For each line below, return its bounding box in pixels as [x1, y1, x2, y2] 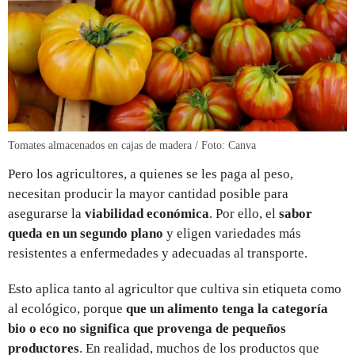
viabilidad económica [85, 205, 209, 221]
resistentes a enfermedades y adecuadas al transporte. [8, 245, 307, 261]
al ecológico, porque [8, 300, 126, 316]
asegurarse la [8, 205, 85, 221]
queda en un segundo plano [8, 225, 166, 241]
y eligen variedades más [166, 225, 301, 241]
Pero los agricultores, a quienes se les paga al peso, [8, 166, 293, 181]
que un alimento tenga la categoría [126, 300, 328, 316]
